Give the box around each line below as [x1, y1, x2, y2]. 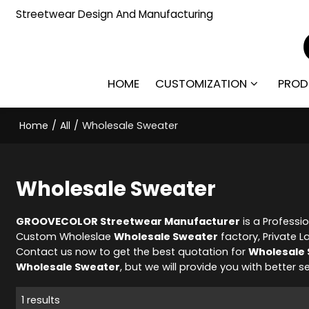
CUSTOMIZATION [155, 75, 248, 92]
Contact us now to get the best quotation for [16, 244, 249, 259]
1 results [21, 292, 61, 307]
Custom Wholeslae [16, 229, 114, 243]
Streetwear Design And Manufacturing [16, 6, 214, 21]
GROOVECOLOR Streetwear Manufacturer [16, 214, 241, 228]
